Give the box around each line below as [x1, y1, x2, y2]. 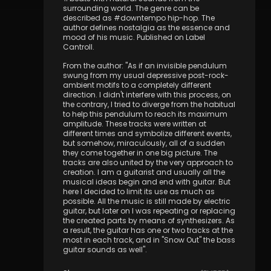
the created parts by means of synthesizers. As [63, 215, 235, 226]
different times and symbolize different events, [63, 128, 232, 139]
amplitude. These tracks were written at [63, 119, 206, 129]
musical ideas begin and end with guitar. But [63, 177, 230, 187]
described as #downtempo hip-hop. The [63, 13, 215, 23]
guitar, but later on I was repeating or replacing [63, 206, 235, 216]
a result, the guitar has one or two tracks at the [63, 225, 233, 235]
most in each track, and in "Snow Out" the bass [63, 235, 235, 245]
